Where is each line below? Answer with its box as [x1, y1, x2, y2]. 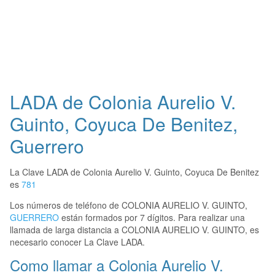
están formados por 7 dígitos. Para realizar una [59, 211, 245, 224]
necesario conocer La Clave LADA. [10, 236, 145, 249]
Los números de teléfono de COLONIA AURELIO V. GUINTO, [10, 199, 247, 212]
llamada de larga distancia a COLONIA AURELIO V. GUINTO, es [10, 223, 259, 236]
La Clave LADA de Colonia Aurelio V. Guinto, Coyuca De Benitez [10, 166, 259, 179]
